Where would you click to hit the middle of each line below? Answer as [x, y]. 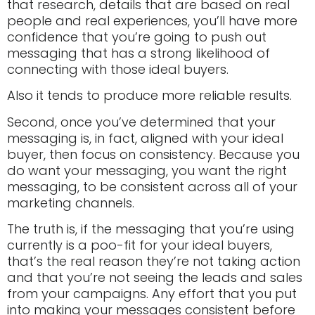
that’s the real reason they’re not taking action [154, 261]
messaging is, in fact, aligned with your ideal [145, 138]
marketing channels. [71, 202]
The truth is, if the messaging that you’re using [151, 229]
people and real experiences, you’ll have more [152, 20]
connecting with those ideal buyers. [118, 69]
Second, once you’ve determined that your [141, 122]
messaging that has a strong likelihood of [139, 53]
